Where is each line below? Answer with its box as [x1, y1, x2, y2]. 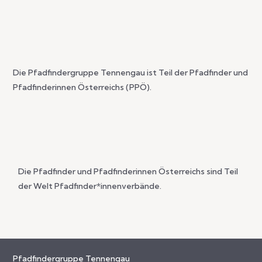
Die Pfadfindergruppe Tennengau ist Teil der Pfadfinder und [13, 67, 249, 78]
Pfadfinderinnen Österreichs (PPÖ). [13, 82, 152, 93]
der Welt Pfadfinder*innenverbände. [18, 181, 162, 192]
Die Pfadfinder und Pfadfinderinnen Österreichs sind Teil [18, 166, 239, 177]
